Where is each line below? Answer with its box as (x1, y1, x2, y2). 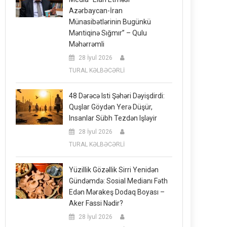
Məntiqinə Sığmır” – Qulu (69, 29, 147, 37)
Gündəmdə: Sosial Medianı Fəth (69, 177, 168, 185)
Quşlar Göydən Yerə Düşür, (69, 103, 153, 111)
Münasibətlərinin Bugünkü (69, 18, 152, 26)
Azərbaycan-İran (69, 7, 123, 15)
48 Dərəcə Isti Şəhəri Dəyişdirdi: (69, 92, 165, 100)
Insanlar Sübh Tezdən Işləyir (69, 114, 158, 122)
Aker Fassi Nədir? (69, 199, 124, 207)
